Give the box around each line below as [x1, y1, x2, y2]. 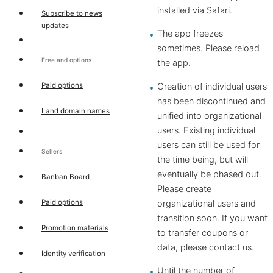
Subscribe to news [41, 9, 102, 18]
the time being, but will [157, 154, 248, 165]
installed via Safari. [157, 4, 232, 16]
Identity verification [41, 249, 105, 258]
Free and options [41, 55, 91, 63]
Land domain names [41, 106, 110, 115]
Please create [157, 183, 211, 194]
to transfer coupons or [157, 227, 248, 238]
